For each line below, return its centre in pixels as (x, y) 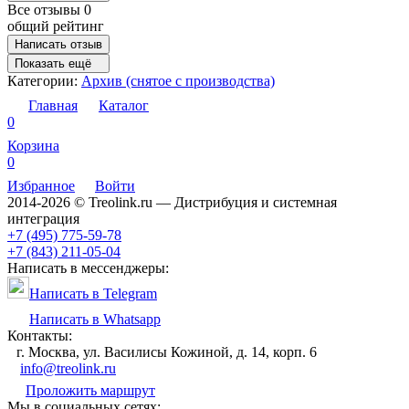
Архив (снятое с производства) (178, 81)
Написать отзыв (58, 45)
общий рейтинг (56, 26)
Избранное (41, 186)
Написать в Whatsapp (95, 320)
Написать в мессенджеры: (88, 268)
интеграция (43, 219)
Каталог (124, 106)
